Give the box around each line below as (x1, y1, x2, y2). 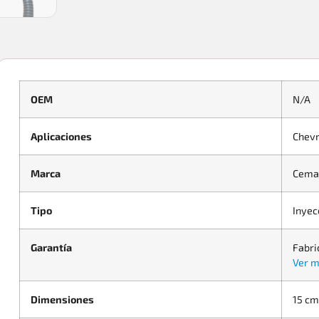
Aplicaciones (31, 130, 92, 142)
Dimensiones (31, 293, 94, 305)
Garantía (31, 241, 72, 253)
